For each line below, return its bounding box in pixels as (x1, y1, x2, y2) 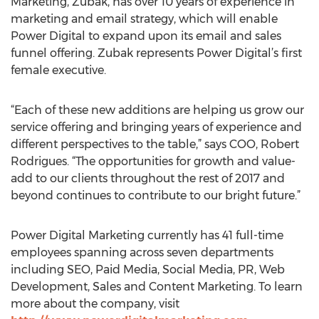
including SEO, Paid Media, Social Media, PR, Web (11, 263, 285, 276)
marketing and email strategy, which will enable (11, 12, 278, 26)
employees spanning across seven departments (11, 246, 273, 259)
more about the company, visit (11, 297, 179, 310)
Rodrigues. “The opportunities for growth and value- (11, 155, 296, 168)
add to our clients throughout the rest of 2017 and (11, 172, 285, 185)
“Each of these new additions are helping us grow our (11, 103, 304, 117)
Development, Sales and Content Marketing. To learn (11, 280, 303, 293)
